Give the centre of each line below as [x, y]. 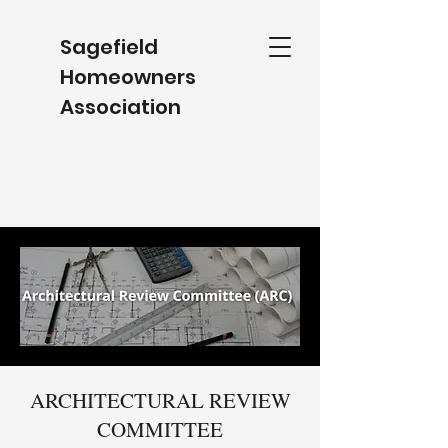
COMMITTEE [160, 429]
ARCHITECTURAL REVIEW [160, 400]
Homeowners [128, 77]
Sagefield [109, 47]
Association [120, 107]
